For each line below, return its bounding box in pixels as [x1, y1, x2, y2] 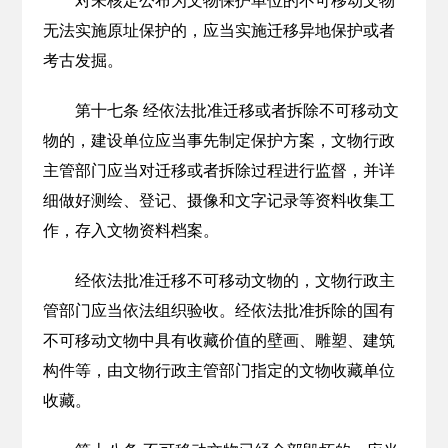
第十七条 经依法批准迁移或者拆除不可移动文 [74, 102, 399, 119]
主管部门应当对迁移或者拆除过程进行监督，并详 [42, 162, 395, 179]
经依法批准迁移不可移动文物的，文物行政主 [74, 272, 395, 289]
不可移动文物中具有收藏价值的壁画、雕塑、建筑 [42, 332, 395, 349]
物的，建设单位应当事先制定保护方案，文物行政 [42, 132, 395, 149]
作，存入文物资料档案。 [42, 222, 219, 239]
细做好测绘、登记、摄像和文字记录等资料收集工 [42, 192, 395, 209]
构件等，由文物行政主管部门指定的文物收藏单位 [42, 362, 395, 379]
